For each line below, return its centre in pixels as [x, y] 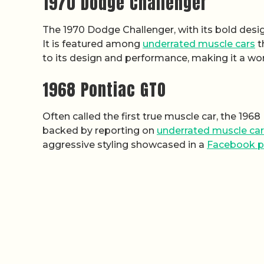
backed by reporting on [100, 131]
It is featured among [93, 44]
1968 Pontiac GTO [104, 90]
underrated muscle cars [199, 44]
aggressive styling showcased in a [125, 145]
